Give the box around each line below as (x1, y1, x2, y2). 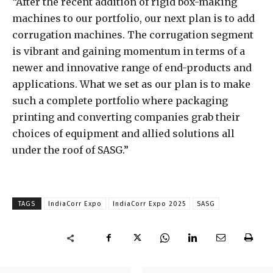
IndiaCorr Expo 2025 (113, 200, 186, 208)
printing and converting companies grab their (12, 111, 240, 124)
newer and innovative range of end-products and (12, 62, 252, 74)
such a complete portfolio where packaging (12, 94, 228, 107)
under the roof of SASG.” (12, 144, 129, 157)
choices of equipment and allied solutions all (12, 127, 235, 140)
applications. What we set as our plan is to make (12, 78, 250, 91)
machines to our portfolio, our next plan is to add (12, 12, 255, 25)
